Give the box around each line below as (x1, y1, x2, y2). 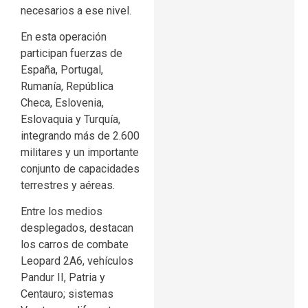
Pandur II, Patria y (21, 271, 105, 285)
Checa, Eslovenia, (21, 96, 104, 110)
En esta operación (21, 30, 107, 44)
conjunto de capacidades (21, 162, 140, 176)
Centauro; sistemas (21, 287, 113, 301)
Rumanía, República (21, 80, 113, 93)
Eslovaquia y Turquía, (21, 113, 120, 126)
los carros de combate (21, 238, 129, 252)
